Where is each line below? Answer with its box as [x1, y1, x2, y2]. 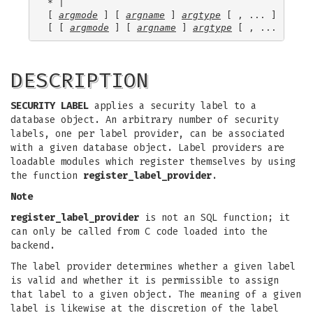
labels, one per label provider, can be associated [10, 128, 284, 140]
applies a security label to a [89, 100, 256, 112]
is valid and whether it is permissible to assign [10, 275, 279, 286]
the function [10, 170, 83, 182]
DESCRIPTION [10, 68, 149, 93]
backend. [10, 240, 55, 252]
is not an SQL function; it [139, 212, 290, 224]
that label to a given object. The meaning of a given [10, 289, 301, 300]
